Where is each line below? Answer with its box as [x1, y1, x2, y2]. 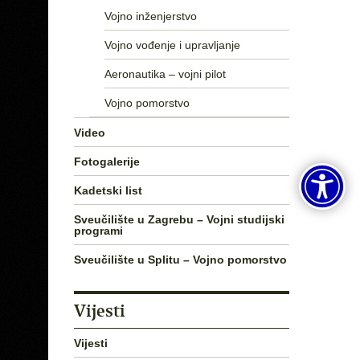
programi [74, 223, 123, 237]
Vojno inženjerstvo [104, 9, 197, 22]
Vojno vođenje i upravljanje [104, 38, 240, 51]
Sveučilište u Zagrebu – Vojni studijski [74, 212, 284, 226]
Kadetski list [74, 183, 142, 197]
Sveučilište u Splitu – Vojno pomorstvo [74, 252, 287, 266]
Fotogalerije [74, 154, 140, 168]
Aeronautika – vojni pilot [104, 67, 226, 80]
